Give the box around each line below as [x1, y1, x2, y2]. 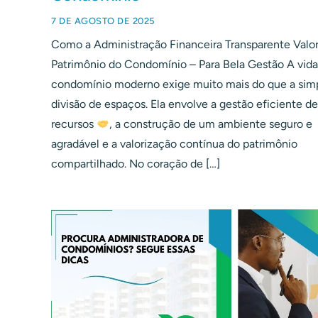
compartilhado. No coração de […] [51, 157, 220, 171]
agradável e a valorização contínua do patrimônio [51, 137, 297, 151]
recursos [51, 117, 97, 131]
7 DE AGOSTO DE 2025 [51, 16, 155, 27]
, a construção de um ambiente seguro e [109, 117, 313, 131]
